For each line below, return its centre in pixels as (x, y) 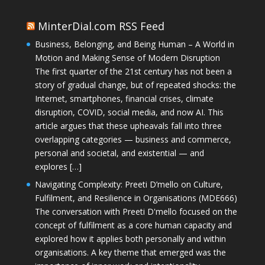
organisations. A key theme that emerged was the (130, 252)
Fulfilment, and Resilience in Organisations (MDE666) (136, 198)
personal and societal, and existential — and (119, 153)
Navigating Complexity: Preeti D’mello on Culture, (129, 184)
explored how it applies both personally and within (130, 238)
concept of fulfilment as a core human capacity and (133, 225)
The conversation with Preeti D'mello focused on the (136, 211)
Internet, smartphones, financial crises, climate (124, 98)
